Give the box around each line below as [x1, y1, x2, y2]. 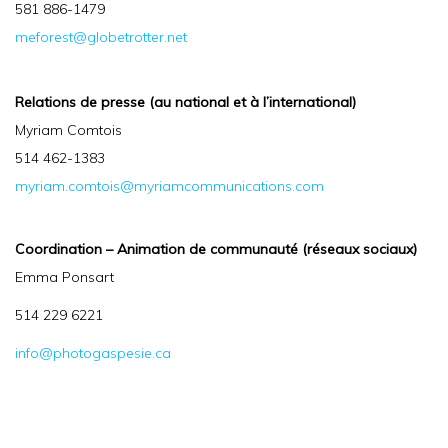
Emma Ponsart [15, 268, 114, 286]
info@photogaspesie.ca [15, 344, 171, 362]
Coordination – [15, 240, 117, 258]
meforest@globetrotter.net [15, 28, 187, 46]
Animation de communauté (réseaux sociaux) [117, 240, 417, 258]
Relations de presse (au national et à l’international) [15, 93, 356, 111]
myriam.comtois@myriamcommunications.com [15, 177, 324, 195]
